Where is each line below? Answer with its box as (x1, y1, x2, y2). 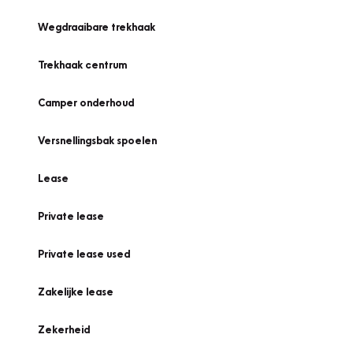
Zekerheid (38, 323, 90, 336)
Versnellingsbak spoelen (38, 134, 157, 147)
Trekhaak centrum (38, 58, 127, 71)
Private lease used (38, 247, 130, 260)
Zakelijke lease (38, 285, 113, 298)
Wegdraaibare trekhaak (38, 20, 155, 33)
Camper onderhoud (38, 96, 134, 109)
